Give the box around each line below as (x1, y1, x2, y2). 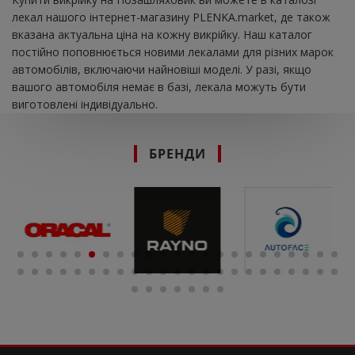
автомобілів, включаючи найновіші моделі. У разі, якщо (12, 61, 311, 77)
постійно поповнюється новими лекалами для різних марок (12, 44, 334, 59)
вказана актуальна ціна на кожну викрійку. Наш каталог (12, 26, 312, 42)
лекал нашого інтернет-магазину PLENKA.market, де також (12, 9, 330, 25)
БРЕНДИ (149, 144, 206, 162)
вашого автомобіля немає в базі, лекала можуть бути (12, 78, 306, 94)
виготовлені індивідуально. (12, 96, 158, 112)
